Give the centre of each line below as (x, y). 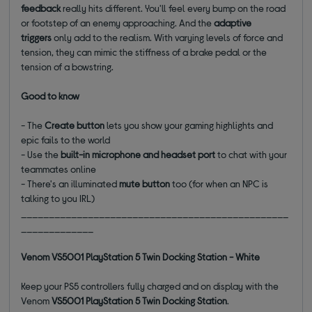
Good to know (50, 96)
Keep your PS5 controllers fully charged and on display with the (150, 286)
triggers (38, 38)
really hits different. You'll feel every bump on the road (173, 8)
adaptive (233, 23)
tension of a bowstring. (68, 67)
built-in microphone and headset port (138, 155)
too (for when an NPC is (219, 184)
